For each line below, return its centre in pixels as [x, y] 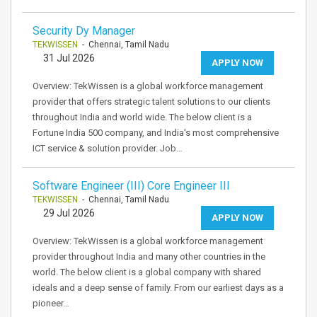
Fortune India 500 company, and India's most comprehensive [156, 133]
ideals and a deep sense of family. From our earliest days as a [158, 288]
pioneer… [51, 303]
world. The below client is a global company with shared [147, 272]
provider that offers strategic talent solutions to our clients [151, 102]
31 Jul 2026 [69, 58]
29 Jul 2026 [69, 213]
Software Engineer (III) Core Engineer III [131, 186]
